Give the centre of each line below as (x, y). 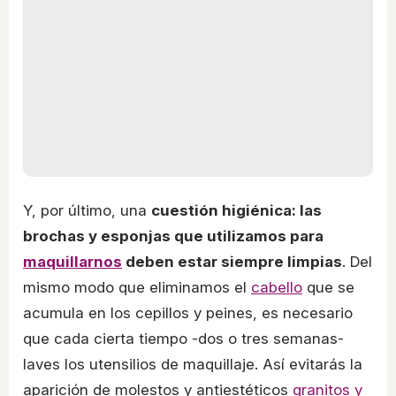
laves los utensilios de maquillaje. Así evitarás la (193, 365)
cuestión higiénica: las (236, 211)
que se (328, 288)
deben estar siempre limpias (232, 262)
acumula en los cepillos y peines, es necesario (188, 313)
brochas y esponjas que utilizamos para (173, 236)
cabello (277, 288)
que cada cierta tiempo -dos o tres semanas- (183, 339)
